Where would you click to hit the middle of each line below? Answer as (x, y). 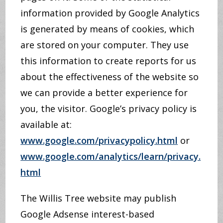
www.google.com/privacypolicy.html (99, 140)
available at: (46, 124)
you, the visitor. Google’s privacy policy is (109, 109)
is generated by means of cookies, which (108, 29)
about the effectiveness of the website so (110, 77)
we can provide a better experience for (104, 93)
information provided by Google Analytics (110, 13)
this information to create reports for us (109, 61)
